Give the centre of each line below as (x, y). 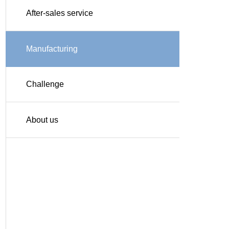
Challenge (45, 84)
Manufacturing (52, 49)
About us (42, 120)
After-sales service (60, 13)
